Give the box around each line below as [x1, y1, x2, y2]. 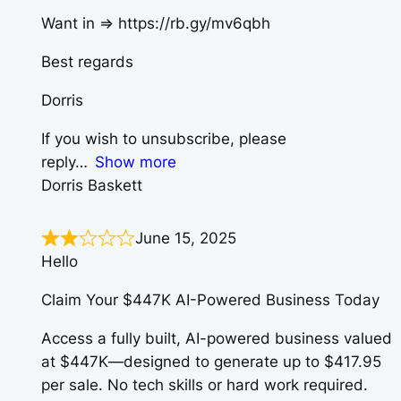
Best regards [41, 53, 133, 72]
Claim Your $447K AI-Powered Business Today [41, 291, 380, 310]
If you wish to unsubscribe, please [41, 129, 286, 148]
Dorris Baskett [41, 175, 142, 194]
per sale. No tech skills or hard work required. [41, 376, 368, 394]
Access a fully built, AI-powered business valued [41, 329, 392, 347]
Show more [95, 152, 177, 171]
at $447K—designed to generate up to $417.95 [41, 353, 381, 371]
